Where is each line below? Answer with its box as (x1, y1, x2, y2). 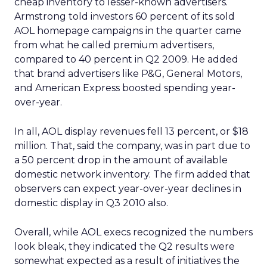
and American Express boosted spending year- (14, 82, 235, 94)
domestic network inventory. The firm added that (14, 169, 250, 180)
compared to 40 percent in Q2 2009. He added (14, 54, 238, 65)
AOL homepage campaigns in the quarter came (14, 25, 241, 36)
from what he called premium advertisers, (14, 39, 214, 51)
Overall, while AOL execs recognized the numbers (14, 226, 253, 238)
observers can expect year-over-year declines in (14, 183, 241, 194)
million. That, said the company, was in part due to (14, 140, 250, 151)
